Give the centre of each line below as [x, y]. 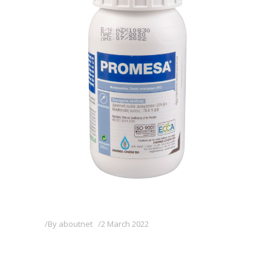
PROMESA [77, 245]
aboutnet [76, 224]
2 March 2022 [125, 224]
